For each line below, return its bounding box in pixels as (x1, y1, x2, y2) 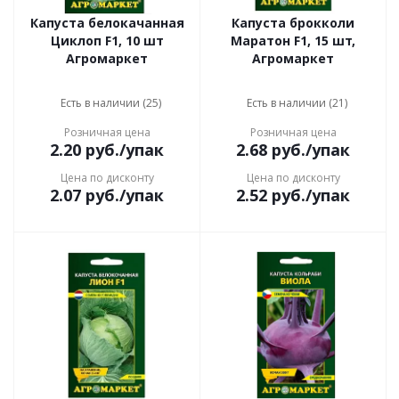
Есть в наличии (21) (246, 95, 347, 110)
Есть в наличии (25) (60, 95, 161, 110)
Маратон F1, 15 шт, (231, 32, 355, 49)
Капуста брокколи (232, 14, 354, 31)
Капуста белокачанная (29, 14, 184, 31)
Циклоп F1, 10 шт (50, 32, 164, 49)
